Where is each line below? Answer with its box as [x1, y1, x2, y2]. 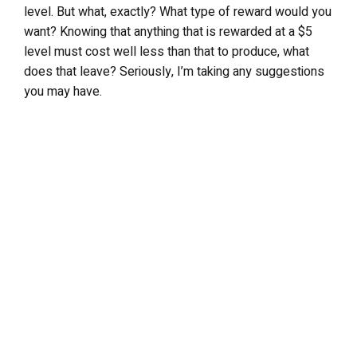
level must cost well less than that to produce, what [24, 41, 309, 61]
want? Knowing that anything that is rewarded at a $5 [24, 22, 312, 41]
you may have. [24, 81, 102, 101]
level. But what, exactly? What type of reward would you [24, 2, 331, 22]
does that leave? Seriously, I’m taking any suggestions [24, 61, 324, 81]
